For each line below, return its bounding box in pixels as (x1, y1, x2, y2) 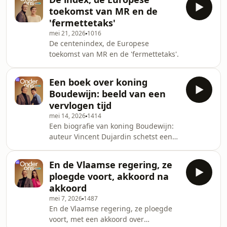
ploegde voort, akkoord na (49, 170, 169, 182)
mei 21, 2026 (49, 29, 86, 37)
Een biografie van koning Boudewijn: (49, 121, 174, 131)
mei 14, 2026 (49, 111, 86, 120)
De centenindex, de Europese (49, 39, 149, 48)
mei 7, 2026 (49, 194, 82, 203)
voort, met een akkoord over (49, 214, 144, 224)
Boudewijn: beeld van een (49, 88, 166, 100)
